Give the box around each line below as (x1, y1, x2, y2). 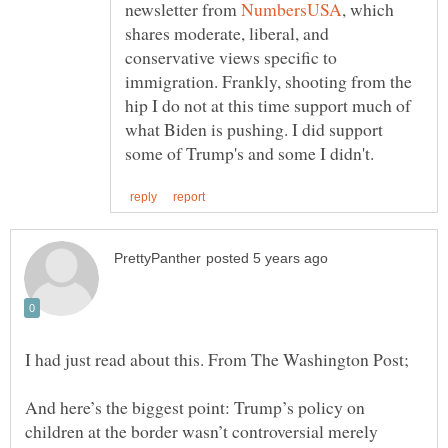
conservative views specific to (125, 44, 337, 69)
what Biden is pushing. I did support (125, 116, 383, 141)
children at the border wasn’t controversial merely (25, 418, 378, 443)
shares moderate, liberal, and (125, 20, 329, 45)
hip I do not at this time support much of (125, 92, 411, 117)
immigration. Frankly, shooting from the (125, 68, 412, 93)
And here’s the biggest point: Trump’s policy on (25, 394, 365, 419)
